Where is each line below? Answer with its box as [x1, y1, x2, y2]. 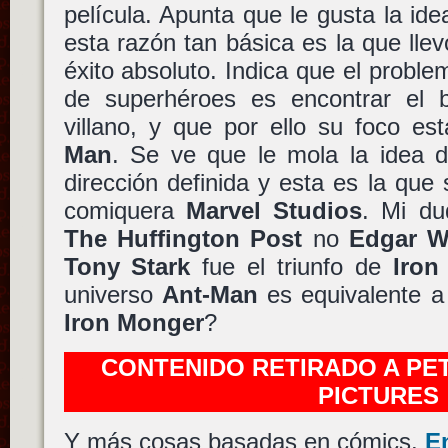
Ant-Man [161, 280, 258, 308]
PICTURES [317, 382, 439, 410]
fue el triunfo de [190, 252, 393, 280]
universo [63, 280, 162, 308]
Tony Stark [63, 252, 191, 280]
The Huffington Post [63, 224, 303, 252]
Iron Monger [63, 308, 204, 336]
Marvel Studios [185, 196, 363, 224]
